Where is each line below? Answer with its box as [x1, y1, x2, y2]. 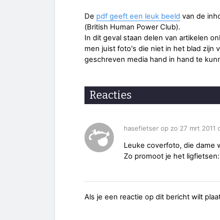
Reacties [89, 88, 132, 102]
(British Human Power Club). [84, 22, 180, 31]
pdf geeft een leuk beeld [96, 11, 180, 21]
